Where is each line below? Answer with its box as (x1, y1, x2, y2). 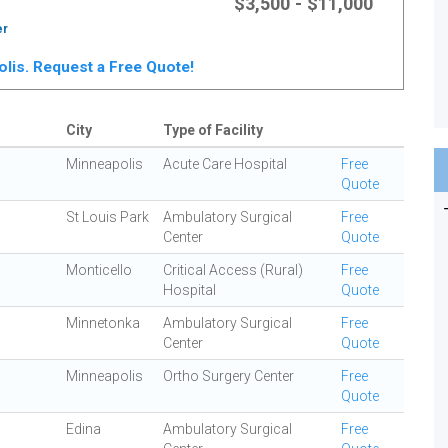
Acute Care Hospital (163, 156, 287, 172)
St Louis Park (66, 209, 149, 225)
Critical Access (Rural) (163, 262, 303, 278)
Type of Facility (163, 122, 263, 138)
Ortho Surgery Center (163, 368, 294, 384)
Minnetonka (66, 315, 140, 331)
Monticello (66, 262, 132, 278)
